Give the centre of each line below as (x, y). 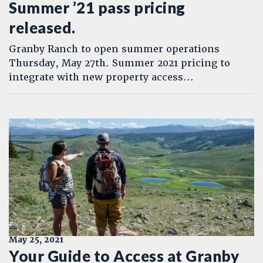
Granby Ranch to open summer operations (114, 49)
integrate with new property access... (101, 77)
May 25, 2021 (36, 240)
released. (42, 28)
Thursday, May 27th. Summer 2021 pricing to (119, 63)
